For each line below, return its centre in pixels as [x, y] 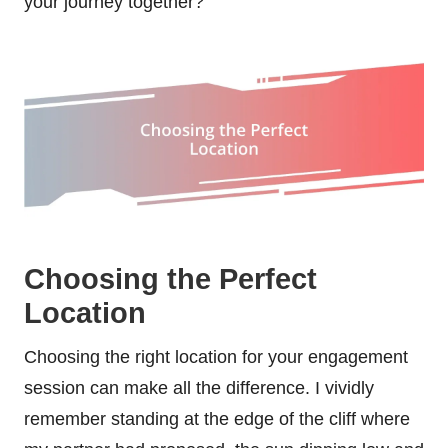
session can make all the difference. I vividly [199, 388]
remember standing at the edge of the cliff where [217, 419]
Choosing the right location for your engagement [216, 357]
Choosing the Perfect [170, 279]
